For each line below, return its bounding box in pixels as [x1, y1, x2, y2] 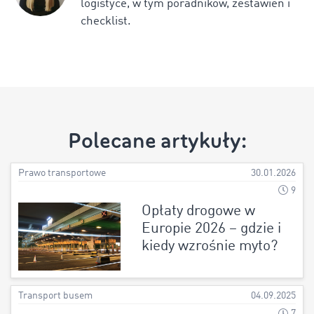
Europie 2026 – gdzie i [141, 221, 281, 237]
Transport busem [18, 292, 93, 301]
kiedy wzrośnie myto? [141, 239, 278, 254]
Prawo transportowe [18, 169, 106, 179]
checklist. [80, 15, 131, 28]
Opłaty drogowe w [141, 204, 255, 219]
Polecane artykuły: [67, 127, 247, 156]
